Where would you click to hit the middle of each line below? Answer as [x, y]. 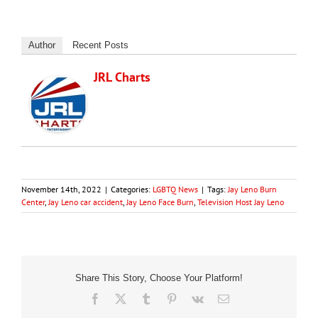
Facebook [122, 298]
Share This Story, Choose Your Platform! [159, 278]
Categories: [132, 189]
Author [42, 45]
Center [33, 202]
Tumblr [167, 298]
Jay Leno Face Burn [160, 202]
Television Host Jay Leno [241, 202]
